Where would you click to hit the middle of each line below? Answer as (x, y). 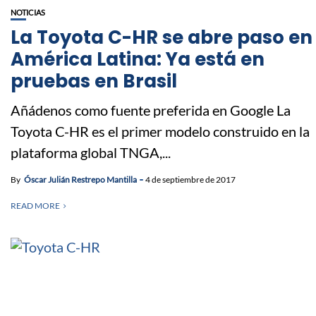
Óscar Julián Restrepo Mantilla (80, 179)
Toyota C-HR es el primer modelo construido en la (160, 131)
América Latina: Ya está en (138, 59)
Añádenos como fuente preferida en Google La (151, 110)
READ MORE (35, 205)
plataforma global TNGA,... (91, 152)
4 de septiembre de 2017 (190, 179)
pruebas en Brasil (94, 81)
